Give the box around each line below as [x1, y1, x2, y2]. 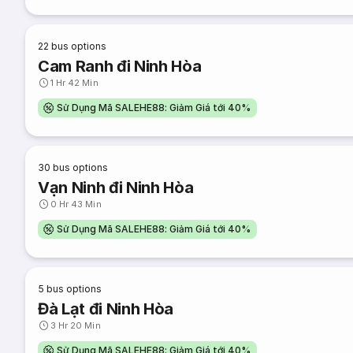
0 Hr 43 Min [50, 199, 102, 210]
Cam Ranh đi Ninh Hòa [38, 57, 202, 76]
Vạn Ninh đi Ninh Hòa [38, 178, 194, 197]
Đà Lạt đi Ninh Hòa [38, 299, 174, 318]
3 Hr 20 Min [50, 320, 101, 331]
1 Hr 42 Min [50, 77, 98, 88]
